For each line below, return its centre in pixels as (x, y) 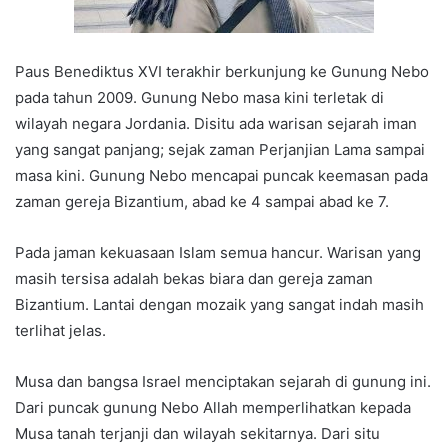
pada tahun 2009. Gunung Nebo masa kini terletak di (199, 98)
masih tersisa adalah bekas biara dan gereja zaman (194, 279)
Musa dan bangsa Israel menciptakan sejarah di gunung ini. (223, 382)
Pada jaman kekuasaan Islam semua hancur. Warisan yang (218, 253)
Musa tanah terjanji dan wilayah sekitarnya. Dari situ (197, 434)
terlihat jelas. (60, 331)
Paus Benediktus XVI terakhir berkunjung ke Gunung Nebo (222, 72)
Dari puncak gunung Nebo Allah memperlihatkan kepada (213, 408)
